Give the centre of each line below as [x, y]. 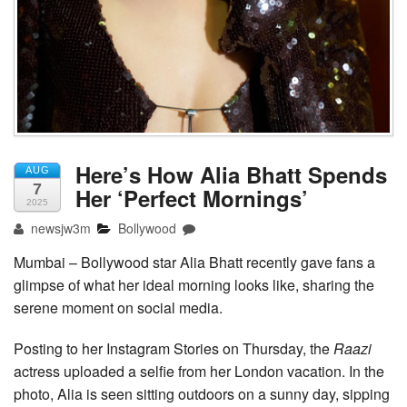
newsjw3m [60, 228]
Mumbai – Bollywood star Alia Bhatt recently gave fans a [194, 262]
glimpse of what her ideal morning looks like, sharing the [194, 284]
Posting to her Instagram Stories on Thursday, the [174, 348]
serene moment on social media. [118, 307]
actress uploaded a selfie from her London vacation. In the [199, 371]
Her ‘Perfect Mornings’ [192, 198]
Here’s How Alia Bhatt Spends [231, 174]
